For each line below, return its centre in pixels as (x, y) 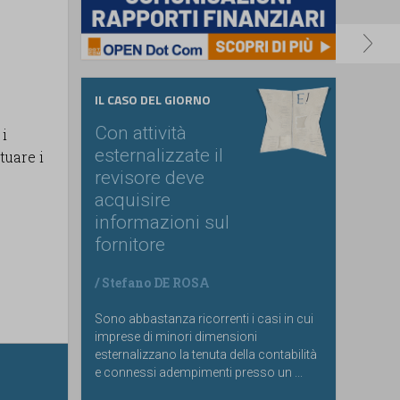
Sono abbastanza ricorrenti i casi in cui (204, 318)
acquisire (133, 200)
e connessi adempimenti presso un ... (199, 372)
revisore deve (150, 177)
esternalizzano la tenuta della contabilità (206, 354)
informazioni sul (162, 222)
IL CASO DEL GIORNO (153, 99)
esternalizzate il (159, 155)
